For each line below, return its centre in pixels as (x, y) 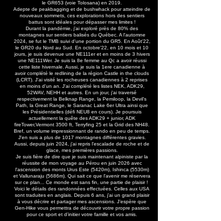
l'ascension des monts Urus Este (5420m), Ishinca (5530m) (82, 169)
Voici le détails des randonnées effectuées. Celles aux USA (82, 189)
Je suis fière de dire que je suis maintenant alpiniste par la (82, 157)
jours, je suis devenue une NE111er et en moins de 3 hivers (82, 54)
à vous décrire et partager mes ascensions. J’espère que (82, 202)
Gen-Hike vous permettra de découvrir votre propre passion (82, 208)
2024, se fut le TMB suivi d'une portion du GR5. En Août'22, (82, 41)
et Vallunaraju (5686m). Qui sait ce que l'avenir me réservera (82, 176)
